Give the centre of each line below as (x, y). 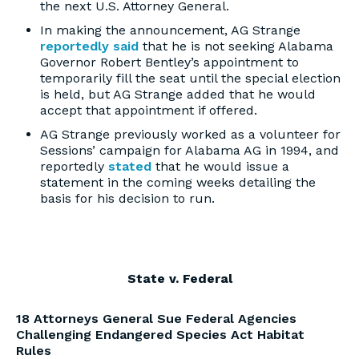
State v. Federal (179, 278)
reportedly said (89, 46)
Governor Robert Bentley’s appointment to (169, 62)
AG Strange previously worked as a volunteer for (190, 134)
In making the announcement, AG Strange (170, 30)
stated (130, 166)
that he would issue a (220, 166)
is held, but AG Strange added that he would (178, 94)
